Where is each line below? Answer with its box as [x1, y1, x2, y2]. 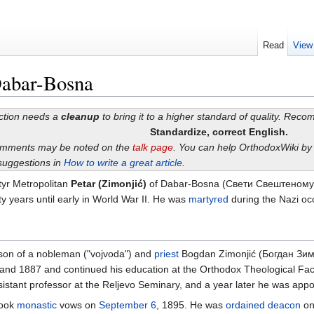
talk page [132, 142, 173, 153]
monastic [17, 299, 57, 311]
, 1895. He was [156, 299, 226, 311]
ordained [226, 299, 265, 311]
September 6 [99, 299, 156, 311]
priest [154, 248, 179, 260]
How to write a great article [63, 157, 182, 169]
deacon [268, 299, 301, 311]
